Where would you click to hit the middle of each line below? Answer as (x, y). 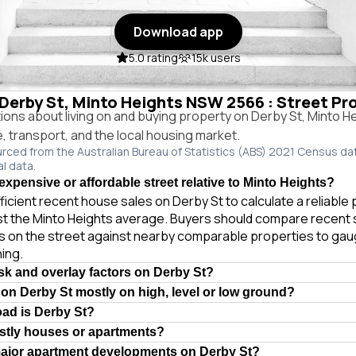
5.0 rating (153, 58)
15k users (216, 58)
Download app (178, 32)
